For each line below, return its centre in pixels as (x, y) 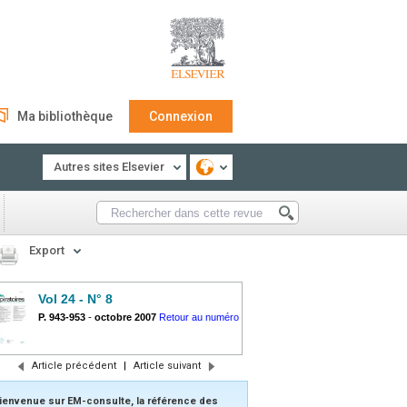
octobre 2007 (125, 317)
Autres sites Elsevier (109, 167)
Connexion (181, 116)
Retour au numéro (199, 317)
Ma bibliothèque (65, 116)
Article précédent (74, 366)
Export (47, 250)
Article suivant (167, 366)
